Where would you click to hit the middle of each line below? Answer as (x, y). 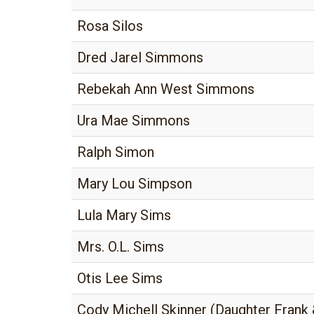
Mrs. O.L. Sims (121, 247)
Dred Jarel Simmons (140, 57)
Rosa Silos (110, 26)
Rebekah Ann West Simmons (166, 89)
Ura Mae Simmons (134, 121)
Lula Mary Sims (124, 215)
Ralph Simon (116, 152)
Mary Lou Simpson (135, 184)
